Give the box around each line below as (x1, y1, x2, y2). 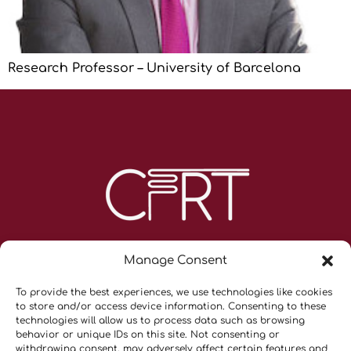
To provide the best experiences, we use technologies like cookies (16, 287, 332, 298)
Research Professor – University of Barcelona (8, 61, 301, 76)
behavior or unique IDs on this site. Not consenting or (16, 329, 280, 340)
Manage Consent (124, 254, 227, 267)
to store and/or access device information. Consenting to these (16, 301, 326, 312)
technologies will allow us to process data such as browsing (16, 315, 305, 326)
